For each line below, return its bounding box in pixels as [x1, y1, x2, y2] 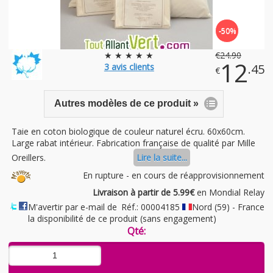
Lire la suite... [136, 151, 187, 163]
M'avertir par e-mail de [28, 200, 117, 213]
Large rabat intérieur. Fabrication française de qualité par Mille [12, 136, 255, 149]
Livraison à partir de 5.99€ [93, 186, 194, 198]
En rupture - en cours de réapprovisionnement [83, 169, 264, 181]
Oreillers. [12, 151, 46, 163]
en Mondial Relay [194, 186, 264, 198]
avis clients [108, 61, 154, 73]
